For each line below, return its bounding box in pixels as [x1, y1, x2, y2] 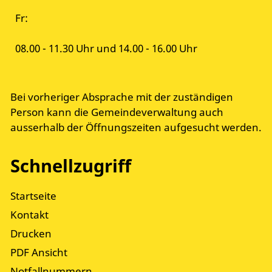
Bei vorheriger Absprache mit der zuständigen [10, 90, 233, 104]
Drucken [10, 226, 52, 241]
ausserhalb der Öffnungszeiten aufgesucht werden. [10, 120, 262, 135]
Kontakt [10, 208, 49, 222]
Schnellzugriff [10, 154, 131, 178]
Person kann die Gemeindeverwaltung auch [10, 105, 223, 120]
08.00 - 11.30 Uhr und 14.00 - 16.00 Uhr [15, 41, 197, 56]
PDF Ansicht [10, 245, 67, 260]
